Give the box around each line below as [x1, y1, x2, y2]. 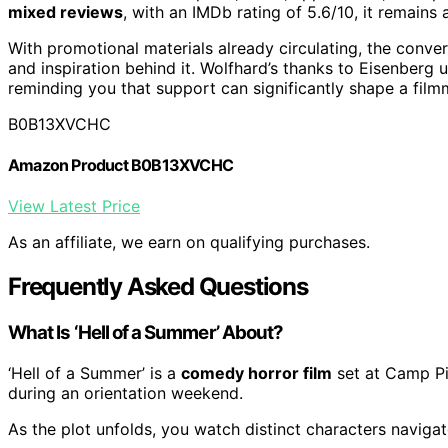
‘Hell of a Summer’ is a [8, 362, 181, 383]
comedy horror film [181, 362, 332, 383]
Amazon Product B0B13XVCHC [8, 154, 233, 175]
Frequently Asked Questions [8, 272, 308, 302]
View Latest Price [8, 196, 140, 217]
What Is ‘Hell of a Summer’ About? [8, 321, 284, 345]
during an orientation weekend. [8, 382, 243, 403]
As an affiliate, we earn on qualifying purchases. [8, 232, 370, 253]
